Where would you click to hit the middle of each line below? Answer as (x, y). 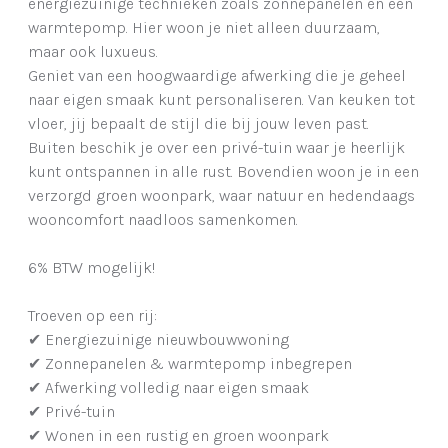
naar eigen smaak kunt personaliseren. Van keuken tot (221, 100)
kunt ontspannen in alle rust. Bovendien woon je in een (223, 172)
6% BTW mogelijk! (93, 268)
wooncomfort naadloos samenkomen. (163, 220)
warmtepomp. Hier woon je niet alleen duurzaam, (204, 28)
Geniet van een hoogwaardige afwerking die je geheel (217, 76)
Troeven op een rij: (92, 316)
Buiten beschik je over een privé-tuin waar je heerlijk (216, 148)
